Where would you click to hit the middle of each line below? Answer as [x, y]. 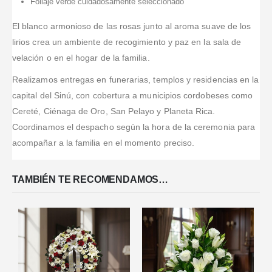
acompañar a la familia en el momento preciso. [104, 142]
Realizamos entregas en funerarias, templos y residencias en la [136, 79]
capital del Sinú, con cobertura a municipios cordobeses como [133, 95]
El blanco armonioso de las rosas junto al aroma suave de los [132, 26]
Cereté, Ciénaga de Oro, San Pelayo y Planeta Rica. [114, 111]
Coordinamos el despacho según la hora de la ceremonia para [134, 127]
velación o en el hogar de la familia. [81, 57]
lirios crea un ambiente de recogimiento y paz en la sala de [127, 42]
